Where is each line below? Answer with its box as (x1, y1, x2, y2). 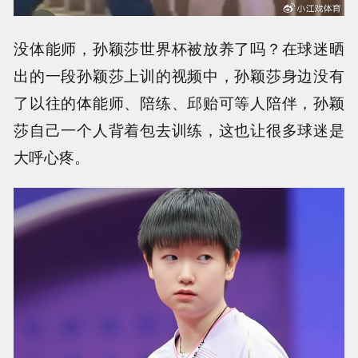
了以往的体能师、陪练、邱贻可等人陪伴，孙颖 (14, 90, 344, 113)
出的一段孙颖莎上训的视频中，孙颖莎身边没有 (14, 63, 344, 86)
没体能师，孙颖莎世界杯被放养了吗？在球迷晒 (14, 36, 344, 59)
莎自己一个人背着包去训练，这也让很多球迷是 (14, 117, 344, 141)
